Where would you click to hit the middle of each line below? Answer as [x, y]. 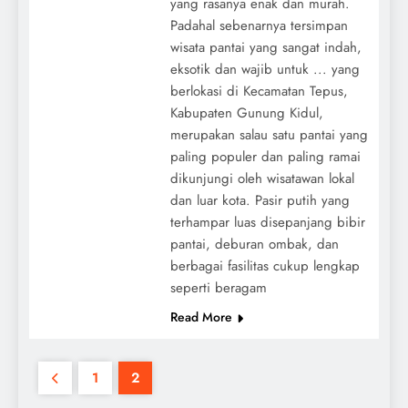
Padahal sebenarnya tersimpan [259, 25]
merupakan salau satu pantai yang [269, 134]
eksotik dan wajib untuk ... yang [265, 69]
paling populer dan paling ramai [265, 156]
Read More [201, 316]
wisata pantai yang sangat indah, [265, 47]
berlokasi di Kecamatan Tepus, [259, 91]
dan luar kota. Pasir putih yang [260, 200]
